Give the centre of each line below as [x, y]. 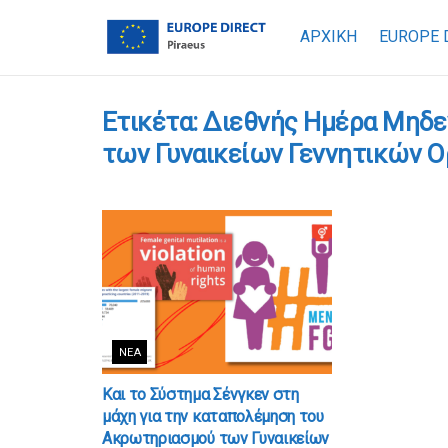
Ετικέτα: [153, 122]
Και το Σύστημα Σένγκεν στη [200, 395]
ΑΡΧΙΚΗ [328, 36]
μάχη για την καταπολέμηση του [213, 417]
